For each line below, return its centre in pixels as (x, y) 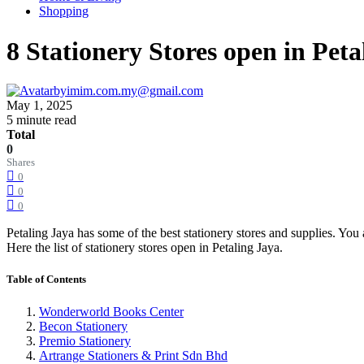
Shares (21, 163)
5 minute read (41, 120)
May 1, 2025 (39, 106)
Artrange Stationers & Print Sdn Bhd (133, 355)
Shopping (64, 11)
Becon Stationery (83, 326)
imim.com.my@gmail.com (135, 91)
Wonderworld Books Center (111, 311)
